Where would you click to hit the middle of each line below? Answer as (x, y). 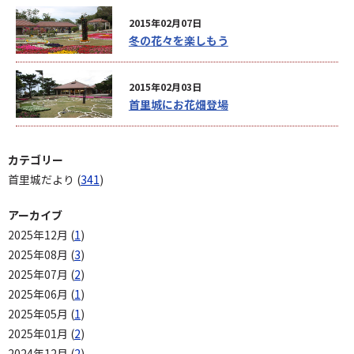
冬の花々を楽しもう (178, 40)
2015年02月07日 (165, 23)
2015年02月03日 (165, 87)
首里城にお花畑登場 (178, 104)
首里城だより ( (44, 179)
